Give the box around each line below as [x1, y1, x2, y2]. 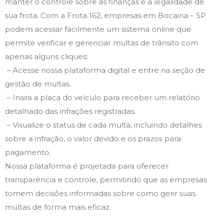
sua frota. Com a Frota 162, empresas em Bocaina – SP [5, 10, 206, 20]
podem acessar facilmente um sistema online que [5, 24, 191, 34]
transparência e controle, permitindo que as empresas [5, 175, 207, 184]
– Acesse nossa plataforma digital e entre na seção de [5, 65, 205, 75]
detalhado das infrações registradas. [5, 106, 136, 116]
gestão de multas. [5, 79, 71, 88]
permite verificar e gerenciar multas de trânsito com [5, 38, 198, 47]
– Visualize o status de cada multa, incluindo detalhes [5, 120, 202, 130]
